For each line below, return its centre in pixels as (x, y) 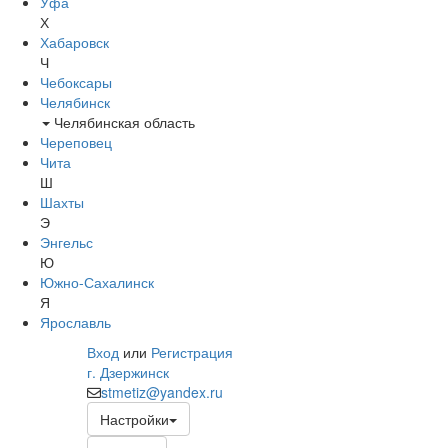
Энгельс (66, 242)
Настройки (134, 419)
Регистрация (192, 352)
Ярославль (75, 322)
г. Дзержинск (128, 372)
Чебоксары (76, 82)
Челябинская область (122, 122)
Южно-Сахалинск (97, 282)
